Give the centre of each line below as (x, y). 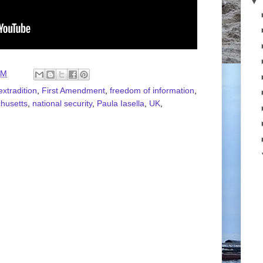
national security (62, 103)
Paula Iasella (121, 103)
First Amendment (73, 90)
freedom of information (152, 90)
